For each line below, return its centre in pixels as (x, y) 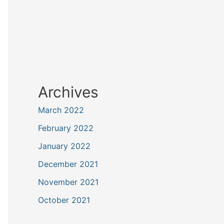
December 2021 (68, 164)
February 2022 (66, 128)
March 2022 (61, 110)
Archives (68, 92)
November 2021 (68, 182)
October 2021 (64, 200)
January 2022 (64, 146)
